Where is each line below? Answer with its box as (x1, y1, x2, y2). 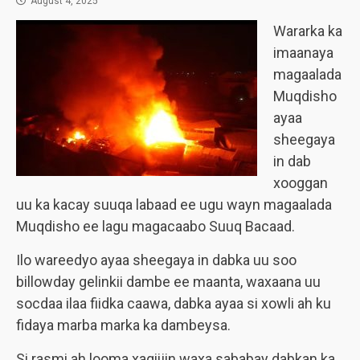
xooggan (273, 174, 328, 191)
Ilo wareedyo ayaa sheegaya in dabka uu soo (16, 252, 297, 268)
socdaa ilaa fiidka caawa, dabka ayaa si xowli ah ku (16, 295, 331, 312)
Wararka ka (273, 22, 342, 39)
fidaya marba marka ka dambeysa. (16, 317, 231, 333)
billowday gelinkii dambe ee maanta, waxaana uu (16, 273, 321, 290)
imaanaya (273, 44, 333, 61)
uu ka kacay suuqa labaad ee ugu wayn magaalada (16, 196, 332, 213)
